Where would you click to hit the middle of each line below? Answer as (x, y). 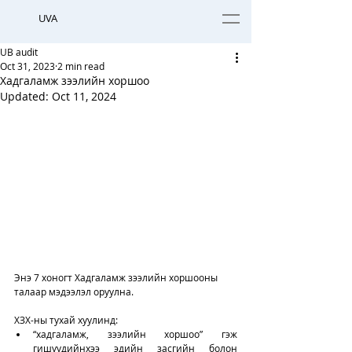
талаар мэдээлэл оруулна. (75, 291)
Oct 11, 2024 (84, 96)
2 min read (81, 66)
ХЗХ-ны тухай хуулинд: (66, 319)
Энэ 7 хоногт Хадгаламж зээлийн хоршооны (117, 277)
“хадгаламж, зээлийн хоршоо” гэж (135, 334)
